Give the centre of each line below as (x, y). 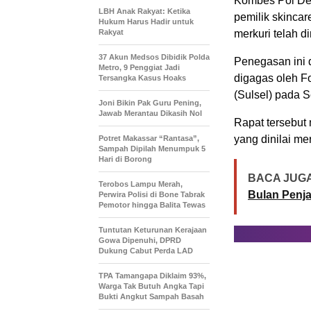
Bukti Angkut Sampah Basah (151, 297)
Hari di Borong (125, 159)
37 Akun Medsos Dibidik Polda (154, 57)
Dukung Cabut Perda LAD (146, 251)
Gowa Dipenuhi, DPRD (140, 241)
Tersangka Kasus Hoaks (142, 78)
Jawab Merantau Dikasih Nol (150, 114)
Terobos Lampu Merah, (141, 184)
